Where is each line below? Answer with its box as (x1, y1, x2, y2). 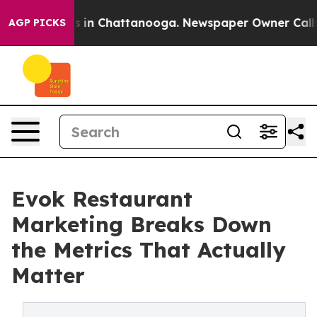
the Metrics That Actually (11, 236, 286, 263)
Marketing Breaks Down (11, 211, 272, 238)
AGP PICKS (8, 16, 66, 29)
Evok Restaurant (11, 185, 192, 212)
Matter (11, 262, 85, 289)
